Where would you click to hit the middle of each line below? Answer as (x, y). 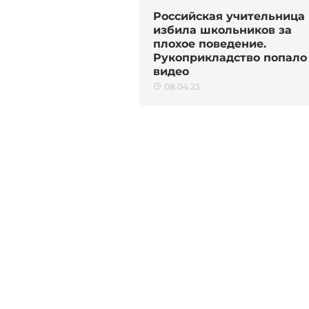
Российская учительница (229, 16)
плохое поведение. (210, 43)
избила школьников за (222, 30)
